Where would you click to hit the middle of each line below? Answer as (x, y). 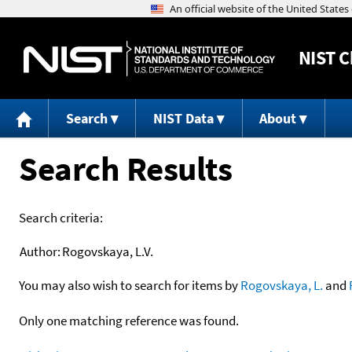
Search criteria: (61, 217)
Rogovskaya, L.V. (108, 251)
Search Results (125, 168)
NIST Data (183, 119)
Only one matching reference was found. (129, 320)
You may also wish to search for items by (130, 285)
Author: (40, 251)
